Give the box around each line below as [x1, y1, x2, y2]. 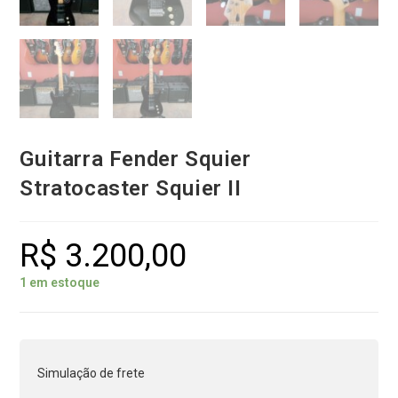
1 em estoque [20, 275, 100, 290]
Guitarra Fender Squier [20, 146, 251, 171]
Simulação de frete [37, 365, 146, 380]
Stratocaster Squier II [20, 175, 242, 201]
